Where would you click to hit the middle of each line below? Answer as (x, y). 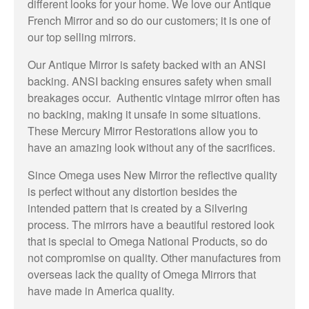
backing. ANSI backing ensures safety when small (150, 81)
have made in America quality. (101, 290)
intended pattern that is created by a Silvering (138, 208)
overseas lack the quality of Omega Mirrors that (142, 274)
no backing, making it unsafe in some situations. (144, 114)
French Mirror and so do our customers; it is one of (149, 20)
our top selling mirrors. (82, 37)
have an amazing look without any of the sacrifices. (151, 147)
